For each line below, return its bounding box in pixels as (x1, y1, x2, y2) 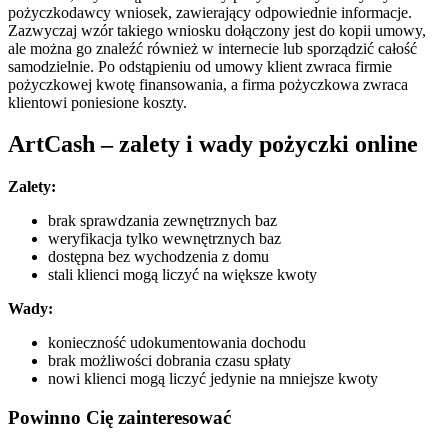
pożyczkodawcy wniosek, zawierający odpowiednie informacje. (8, 3, 412, 21)
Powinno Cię (8, 407, 118, 429)
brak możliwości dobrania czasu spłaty (48, 352, 291, 370)
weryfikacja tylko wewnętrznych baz (48, 230, 281, 248)
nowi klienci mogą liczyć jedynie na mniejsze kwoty (48, 370, 378, 388)
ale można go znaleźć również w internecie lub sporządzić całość (8, 39, 417, 57)
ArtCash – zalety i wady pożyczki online (8, 131, 418, 158)
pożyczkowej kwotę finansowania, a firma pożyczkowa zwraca (8, 75, 408, 93)
